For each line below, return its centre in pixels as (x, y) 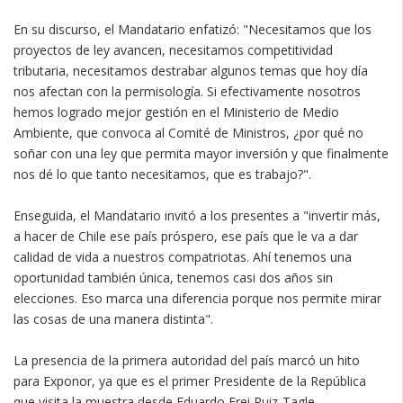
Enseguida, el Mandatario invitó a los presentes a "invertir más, (197, 215)
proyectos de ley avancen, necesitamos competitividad (173, 49)
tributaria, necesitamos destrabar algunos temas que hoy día (191, 70)
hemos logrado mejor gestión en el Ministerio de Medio (176, 112)
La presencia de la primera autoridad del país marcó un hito (187, 360)
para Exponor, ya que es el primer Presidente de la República (190, 381)
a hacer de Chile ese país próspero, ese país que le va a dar (186, 236)
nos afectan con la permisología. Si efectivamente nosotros (187, 91)
